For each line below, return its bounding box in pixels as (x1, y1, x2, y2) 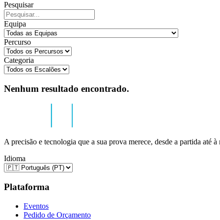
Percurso (4, 37, 31, 46)
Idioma (4, 154, 26, 163)
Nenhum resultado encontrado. (4, 83, 129, 94)
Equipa (4, 19, 26, 28)
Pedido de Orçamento (24, 210, 91, 219)
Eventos (24, 201, 49, 210)
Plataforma (4, 182, 50, 192)
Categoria (4, 55, 34, 64)
